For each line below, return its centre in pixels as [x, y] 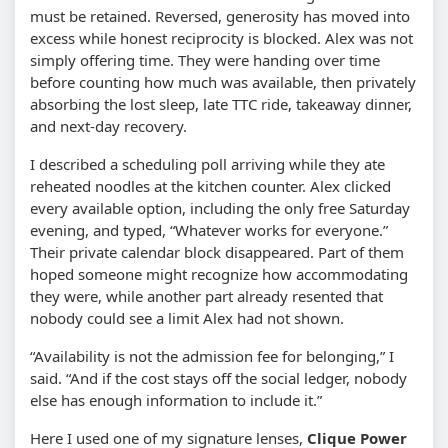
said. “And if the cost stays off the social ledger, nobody [218, 377]
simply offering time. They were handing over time [205, 59]
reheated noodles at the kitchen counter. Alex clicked [210, 185]
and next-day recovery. [108, 125]
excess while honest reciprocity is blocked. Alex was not [221, 37]
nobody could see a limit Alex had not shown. [187, 317]
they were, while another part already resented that [206, 295]
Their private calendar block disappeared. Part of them [217, 251]
